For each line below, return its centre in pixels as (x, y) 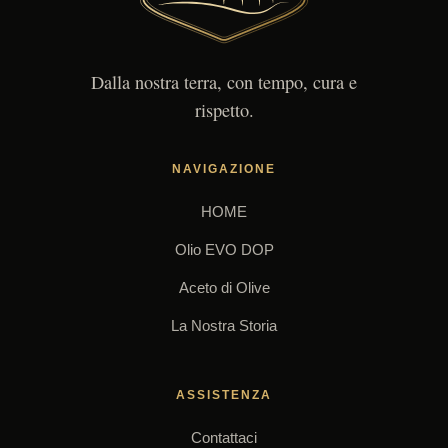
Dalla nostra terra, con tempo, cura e (224, 81)
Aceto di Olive (224, 287)
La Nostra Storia (224, 325)
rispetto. (224, 109)
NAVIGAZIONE (224, 168)
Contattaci (224, 437)
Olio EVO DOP (224, 249)
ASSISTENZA (224, 394)
